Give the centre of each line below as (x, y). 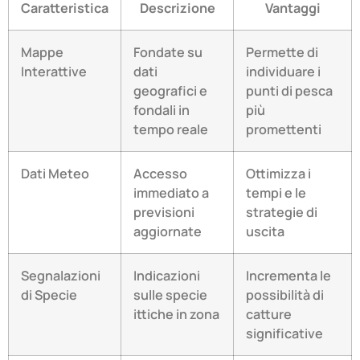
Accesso (160, 174)
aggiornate (168, 232)
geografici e (170, 91)
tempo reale (171, 130)
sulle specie (170, 295)
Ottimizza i (278, 174)
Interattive (54, 72)
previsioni (164, 213)
